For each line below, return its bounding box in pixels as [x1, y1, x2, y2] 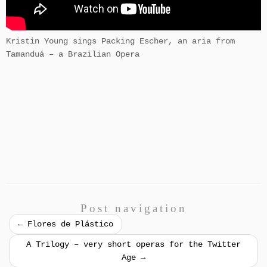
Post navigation [80, 202, 187, 215]
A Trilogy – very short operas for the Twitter [26, 240, 241, 250]
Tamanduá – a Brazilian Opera [6, 49, 139, 60]
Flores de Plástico [23, 219, 113, 229]
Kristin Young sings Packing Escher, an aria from [6, 36, 235, 46]
